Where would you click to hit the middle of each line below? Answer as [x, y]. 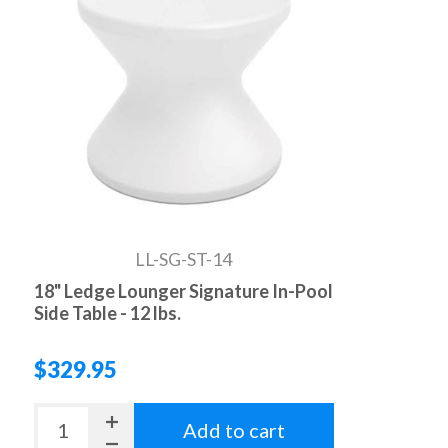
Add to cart [233, 430]
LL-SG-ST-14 [184, 259]
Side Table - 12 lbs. [107, 313]
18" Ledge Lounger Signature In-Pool [183, 291]
